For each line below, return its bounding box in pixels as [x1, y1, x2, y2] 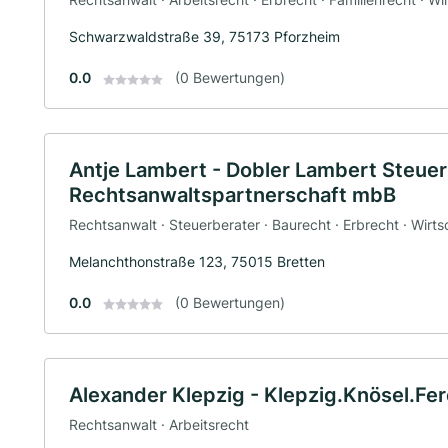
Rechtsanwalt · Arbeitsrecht [69, 415, 249, 433]
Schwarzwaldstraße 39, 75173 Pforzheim [69, 28, 340, 46]
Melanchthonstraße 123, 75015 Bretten [69, 252, 325, 270]
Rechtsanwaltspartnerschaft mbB [69, 183, 396, 208]
